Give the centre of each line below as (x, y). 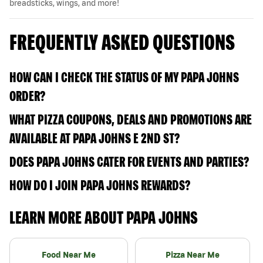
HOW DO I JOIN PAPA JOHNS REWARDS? (100, 185)
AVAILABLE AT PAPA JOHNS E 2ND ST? (95, 138)
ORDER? (27, 96)
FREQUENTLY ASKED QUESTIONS (122, 42)
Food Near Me (69, 254)
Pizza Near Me (193, 254)
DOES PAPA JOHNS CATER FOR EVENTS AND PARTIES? (129, 161)
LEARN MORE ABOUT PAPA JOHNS (104, 217)
